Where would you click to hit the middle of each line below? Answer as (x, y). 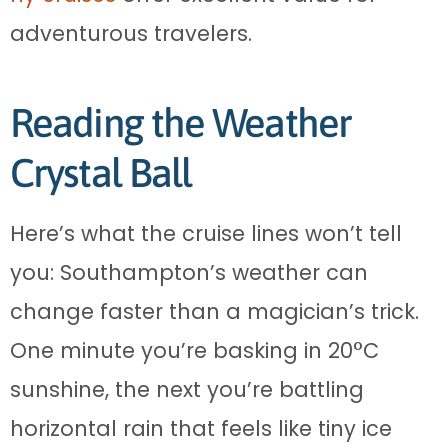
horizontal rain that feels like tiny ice (201, 428)
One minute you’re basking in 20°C (194, 350)
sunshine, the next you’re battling (187, 389)
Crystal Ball (101, 172)
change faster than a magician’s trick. (214, 311)
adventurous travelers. (131, 33)
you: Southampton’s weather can (189, 272)
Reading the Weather (180, 122)
